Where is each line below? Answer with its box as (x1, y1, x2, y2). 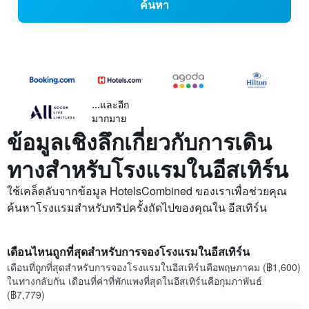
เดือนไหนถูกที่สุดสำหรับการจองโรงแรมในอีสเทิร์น (7, 243, 250, 260)
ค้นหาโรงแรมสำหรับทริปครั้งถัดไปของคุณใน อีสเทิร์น (7, 199, 267, 216)
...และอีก (92, 99, 129, 111)
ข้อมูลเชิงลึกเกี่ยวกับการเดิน (7, 126, 272, 158)
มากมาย (92, 112, 126, 125)
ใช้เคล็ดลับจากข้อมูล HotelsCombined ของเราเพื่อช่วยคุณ (7, 183, 287, 199)
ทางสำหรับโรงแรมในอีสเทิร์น (7, 153, 288, 186)
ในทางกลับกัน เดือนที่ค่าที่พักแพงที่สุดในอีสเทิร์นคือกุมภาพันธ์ (7, 274, 262, 288)
